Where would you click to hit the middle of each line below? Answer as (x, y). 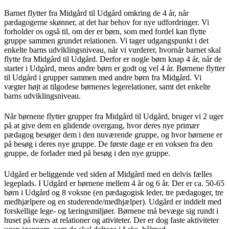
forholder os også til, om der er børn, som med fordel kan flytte (105, 31)
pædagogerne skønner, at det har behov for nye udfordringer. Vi (107, 22)
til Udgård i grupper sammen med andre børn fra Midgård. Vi (103, 77)
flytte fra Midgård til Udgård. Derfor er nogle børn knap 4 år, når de (113, 59)
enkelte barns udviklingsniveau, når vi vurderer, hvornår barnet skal (112, 50)
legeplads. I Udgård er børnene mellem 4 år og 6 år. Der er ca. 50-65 (114, 183)
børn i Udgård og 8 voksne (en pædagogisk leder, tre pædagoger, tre (114, 192)
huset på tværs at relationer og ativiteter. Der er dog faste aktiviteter (111, 220)
